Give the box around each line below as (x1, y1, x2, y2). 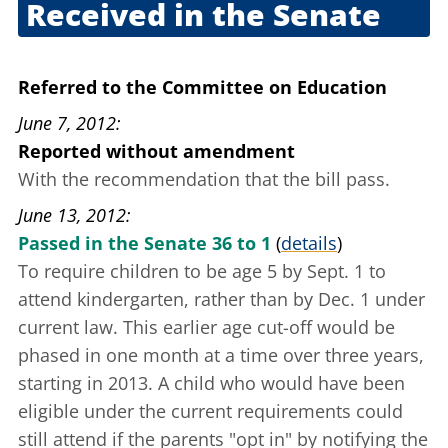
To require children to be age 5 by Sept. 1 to (18, 259, 386, 284)
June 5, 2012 (18, 47, 116, 72)
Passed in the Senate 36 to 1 (18, 231, 271, 256)
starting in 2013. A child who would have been (18, 371, 405, 396)
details (281, 231, 337, 256)
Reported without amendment (18, 139, 295, 164)
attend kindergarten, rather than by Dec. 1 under (18, 287, 425, 312)
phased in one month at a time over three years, (18, 343, 424, 368)
